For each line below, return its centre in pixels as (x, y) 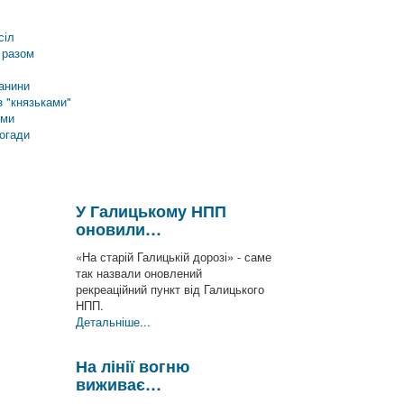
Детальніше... (113, 321)
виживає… (119, 384)
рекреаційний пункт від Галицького (170, 289)
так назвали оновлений (139, 273)
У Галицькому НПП (151, 211)
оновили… (119, 229)
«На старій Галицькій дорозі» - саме (174, 257)
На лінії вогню (133, 366)
